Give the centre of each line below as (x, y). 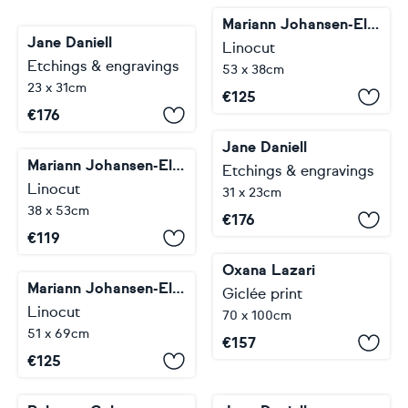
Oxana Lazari (269, 270)
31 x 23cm (252, 193)
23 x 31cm (57, 88)
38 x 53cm (58, 211)
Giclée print (262, 294)
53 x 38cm (253, 70)
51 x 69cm (58, 334)
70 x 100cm (257, 316)
